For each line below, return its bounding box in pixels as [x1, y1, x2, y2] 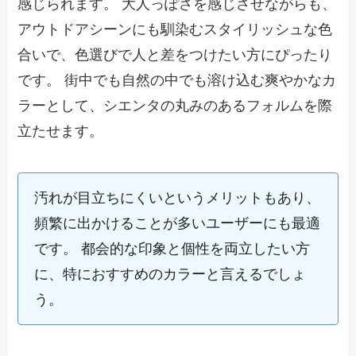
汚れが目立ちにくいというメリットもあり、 [34, 189, 321, 206]
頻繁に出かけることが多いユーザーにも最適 [34, 215, 321, 231]
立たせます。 [17, 122, 104, 139]
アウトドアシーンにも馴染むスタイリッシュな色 [17, 21, 333, 37]
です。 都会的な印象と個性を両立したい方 [34, 240, 311, 257]
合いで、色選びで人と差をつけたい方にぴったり [17, 46, 333, 63]
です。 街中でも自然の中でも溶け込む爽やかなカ [17, 72, 337, 88]
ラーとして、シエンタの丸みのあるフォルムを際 [17, 97, 333, 114]
